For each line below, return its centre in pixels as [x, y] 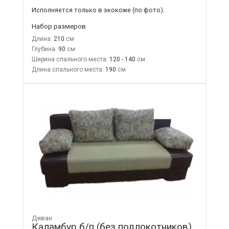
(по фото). [148, 10]
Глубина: [44, 49]
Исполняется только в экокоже [81, 10]
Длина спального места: [67, 70]
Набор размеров [59, 26]
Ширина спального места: [70, 60]
